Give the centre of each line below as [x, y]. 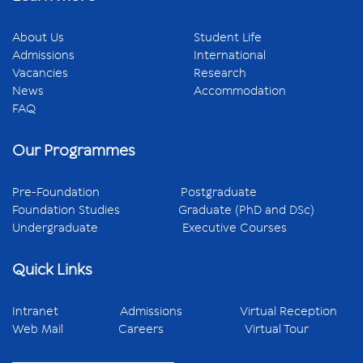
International [230, 56]
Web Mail [65, 329]
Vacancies [40, 73]
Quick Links [52, 270]
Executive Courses [235, 228]
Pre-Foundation [96, 192]
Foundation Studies [95, 210]
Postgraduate [219, 192]
